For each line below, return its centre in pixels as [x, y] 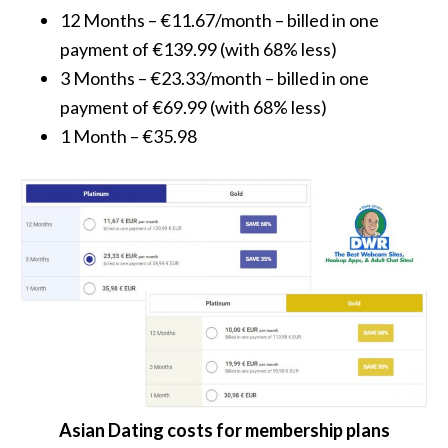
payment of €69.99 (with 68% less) [193, 106]
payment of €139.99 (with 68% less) [198, 48]
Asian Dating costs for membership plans [224, 430]
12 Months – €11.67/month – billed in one [219, 19]
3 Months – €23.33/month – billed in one [214, 77]
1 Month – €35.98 [128, 135]
